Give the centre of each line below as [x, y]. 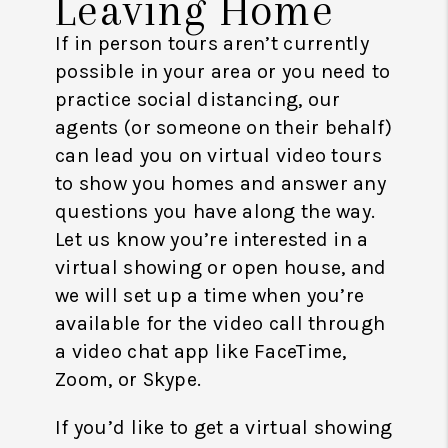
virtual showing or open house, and [221, 268]
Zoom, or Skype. [128, 380]
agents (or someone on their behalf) [223, 128]
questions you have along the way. [215, 212]
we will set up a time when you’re [210, 296]
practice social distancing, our [198, 100]
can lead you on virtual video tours [218, 156]
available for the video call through [220, 324]
